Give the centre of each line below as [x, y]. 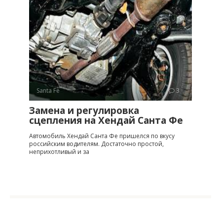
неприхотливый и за [59, 151]
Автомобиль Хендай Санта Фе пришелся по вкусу [102, 136]
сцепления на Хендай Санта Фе [106, 120]
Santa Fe [48, 90]
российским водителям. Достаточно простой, [96, 144]
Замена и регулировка [84, 110]
